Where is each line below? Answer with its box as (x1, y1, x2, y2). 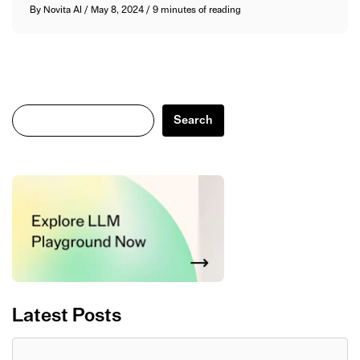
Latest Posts (12, 305, 121, 325)
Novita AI (43, 4, 83, 14)
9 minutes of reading (153, 4, 242, 14)
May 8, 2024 (91, 4, 147, 14)
